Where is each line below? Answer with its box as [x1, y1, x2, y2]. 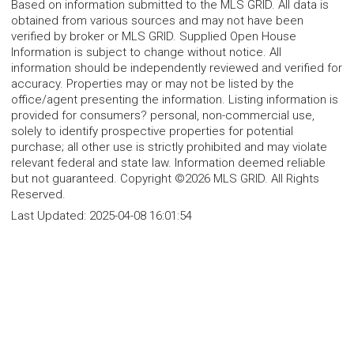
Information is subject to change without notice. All [11, 45, 281, 60]
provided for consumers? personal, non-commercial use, [11, 108, 314, 123]
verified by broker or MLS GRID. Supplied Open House [11, 29, 296, 44]
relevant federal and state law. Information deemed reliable [11, 156, 326, 171]
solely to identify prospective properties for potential [11, 124, 293, 139]
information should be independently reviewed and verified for [11, 61, 342, 76]
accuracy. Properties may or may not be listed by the [11, 77, 294, 92]
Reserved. [11, 187, 66, 202]
